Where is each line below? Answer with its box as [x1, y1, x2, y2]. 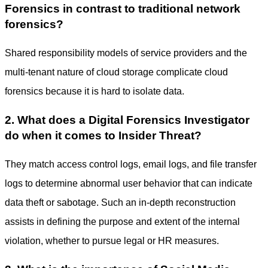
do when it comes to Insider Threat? [5, 129, 202, 142]
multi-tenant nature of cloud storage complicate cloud [5, 67, 228, 77]
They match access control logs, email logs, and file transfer [5, 159, 257, 169]
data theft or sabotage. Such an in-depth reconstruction [5, 197, 236, 208]
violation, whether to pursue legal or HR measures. [5, 236, 219, 246]
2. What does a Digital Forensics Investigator [5, 114, 249, 126]
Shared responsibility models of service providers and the [5, 48, 247, 58]
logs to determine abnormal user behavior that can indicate [5, 178, 252, 188]
